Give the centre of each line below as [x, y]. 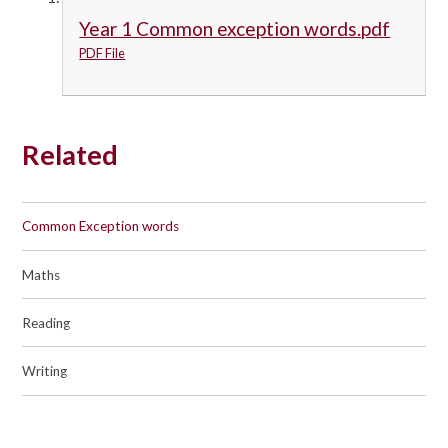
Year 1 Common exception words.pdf [235, 29]
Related [70, 155]
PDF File [102, 53]
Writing [45, 371]
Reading [46, 322]
